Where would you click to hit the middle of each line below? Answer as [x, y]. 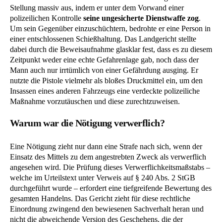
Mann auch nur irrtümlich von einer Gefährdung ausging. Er [104, 70]
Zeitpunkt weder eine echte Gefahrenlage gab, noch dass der [104, 60]
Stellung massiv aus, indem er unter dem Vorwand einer [97, 8]
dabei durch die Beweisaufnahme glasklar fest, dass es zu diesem [111, 50]
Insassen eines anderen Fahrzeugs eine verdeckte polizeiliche [105, 91]
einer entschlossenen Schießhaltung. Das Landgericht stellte [103, 39]
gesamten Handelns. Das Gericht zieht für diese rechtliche [100, 199]
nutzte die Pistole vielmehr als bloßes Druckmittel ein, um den [106, 81]
